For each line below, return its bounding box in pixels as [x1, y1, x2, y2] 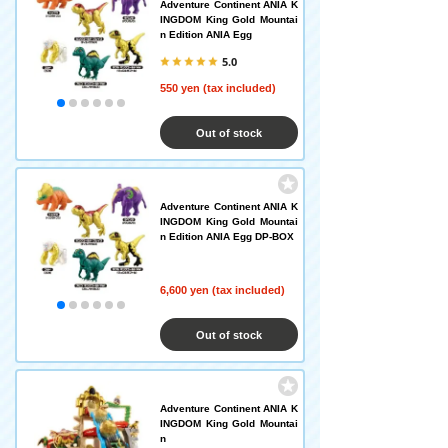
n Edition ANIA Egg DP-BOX [160, 231, 294, 242]
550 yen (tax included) [160, 82, 276, 94]
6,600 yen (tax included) [160, 284, 285, 296]
